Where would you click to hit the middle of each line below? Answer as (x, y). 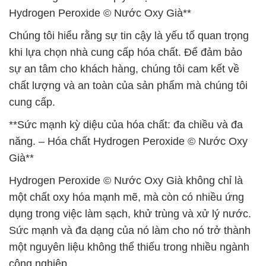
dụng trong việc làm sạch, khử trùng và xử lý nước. (130, 214)
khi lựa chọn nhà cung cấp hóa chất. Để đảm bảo (126, 52)
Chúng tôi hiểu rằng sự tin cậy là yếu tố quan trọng (129, 36)
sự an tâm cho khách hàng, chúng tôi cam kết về (124, 69)
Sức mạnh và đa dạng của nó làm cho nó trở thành (130, 230)
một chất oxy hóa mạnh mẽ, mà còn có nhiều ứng (126, 197)
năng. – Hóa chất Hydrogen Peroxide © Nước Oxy (128, 141)
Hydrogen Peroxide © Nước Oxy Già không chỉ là (126, 180)
